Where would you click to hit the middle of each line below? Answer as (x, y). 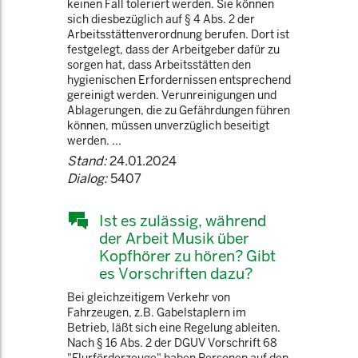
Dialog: (87, 179)
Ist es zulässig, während (183, 221)
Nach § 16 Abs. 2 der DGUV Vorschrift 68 (172, 343)
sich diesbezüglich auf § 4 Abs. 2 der (161, 19)
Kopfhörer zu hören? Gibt (187, 256)
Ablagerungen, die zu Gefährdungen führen (179, 110)
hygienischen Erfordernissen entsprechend (179, 80)
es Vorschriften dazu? (176, 273)
